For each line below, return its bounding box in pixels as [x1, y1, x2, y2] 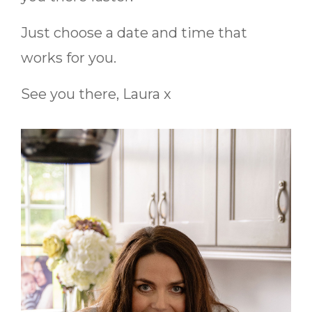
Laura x [123, 85, 171, 102]
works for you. [21, 49, 116, 66]
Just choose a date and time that [21, 24, 247, 41]
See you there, [21, 85, 123, 102]
